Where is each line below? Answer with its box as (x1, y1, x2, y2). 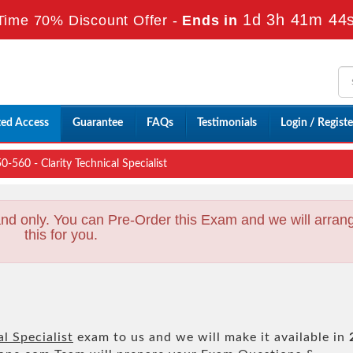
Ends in (177, 13, 243, 28)
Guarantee (72, 117, 123, 128)
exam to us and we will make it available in (73, 330, 349, 344)
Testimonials (197, 117, 257, 128)
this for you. (24, 226, 98, 243)
